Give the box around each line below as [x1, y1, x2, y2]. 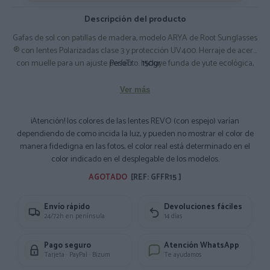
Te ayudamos [164, 249, 202, 260]
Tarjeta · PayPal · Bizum [44, 249, 110, 260]
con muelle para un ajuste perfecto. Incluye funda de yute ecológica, [16, 57, 254, 71]
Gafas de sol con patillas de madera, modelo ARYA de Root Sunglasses [13, 31, 257, 46]
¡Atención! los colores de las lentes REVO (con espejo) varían [31, 115, 239, 129]
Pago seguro [44, 239, 91, 252]
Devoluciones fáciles [164, 200, 242, 213]
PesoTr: [109, 57, 136, 71]
